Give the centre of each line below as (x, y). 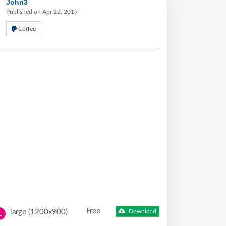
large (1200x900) (38, 212)
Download (142, 212)
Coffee (27, 29)
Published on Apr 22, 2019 (42, 12)
